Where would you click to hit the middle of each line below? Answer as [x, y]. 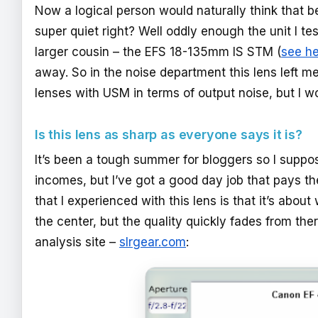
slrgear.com [153, 242]
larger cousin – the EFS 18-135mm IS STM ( [158, 52]
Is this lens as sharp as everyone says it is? [169, 134]
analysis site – [77, 242]
